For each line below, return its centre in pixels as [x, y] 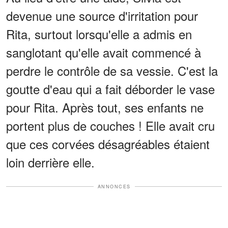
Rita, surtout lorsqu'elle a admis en [99, 34]
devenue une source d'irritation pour [102, 15]
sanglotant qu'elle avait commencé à [104, 52]
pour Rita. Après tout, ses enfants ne [105, 107]
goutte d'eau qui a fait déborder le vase [110, 89]
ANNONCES [114, 186]
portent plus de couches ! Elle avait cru [110, 125]
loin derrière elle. [50, 162]
